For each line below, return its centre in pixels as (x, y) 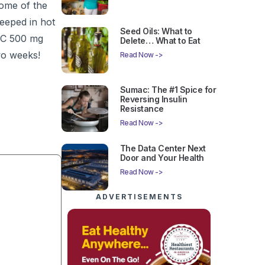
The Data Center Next (163, 148)
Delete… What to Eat (160, 41)
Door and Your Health (162, 157)
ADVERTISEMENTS (139, 196)
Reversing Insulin (153, 99)
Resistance (142, 109)
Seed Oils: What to (156, 31)
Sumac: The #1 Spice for (168, 90)
